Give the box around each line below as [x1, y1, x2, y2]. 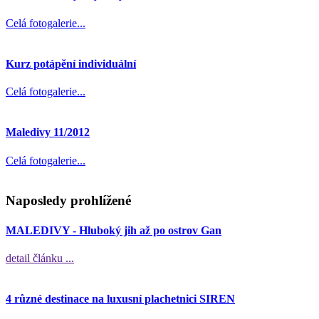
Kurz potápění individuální [6, 57, 136, 70]
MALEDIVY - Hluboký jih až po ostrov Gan [6, 224, 221, 236]
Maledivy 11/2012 [6, 126, 90, 139]
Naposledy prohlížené [6, 193, 131, 209]
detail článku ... [6, 251, 74, 264]
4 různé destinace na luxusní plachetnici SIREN [6, 293, 235, 305]
